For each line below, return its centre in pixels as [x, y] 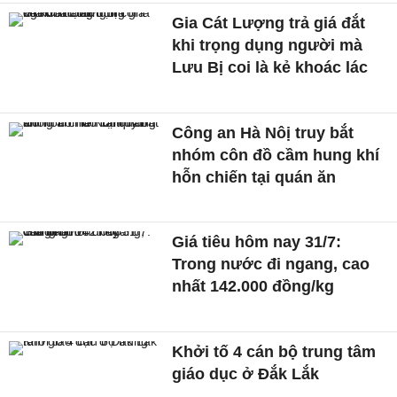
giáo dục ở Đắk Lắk [246, 374]
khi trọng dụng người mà [268, 45]
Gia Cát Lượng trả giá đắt [269, 23]
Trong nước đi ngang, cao [271, 265]
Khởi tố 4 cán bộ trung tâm [274, 352]
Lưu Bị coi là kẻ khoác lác [270, 67]
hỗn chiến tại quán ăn [254, 177]
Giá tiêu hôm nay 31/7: [257, 242]
